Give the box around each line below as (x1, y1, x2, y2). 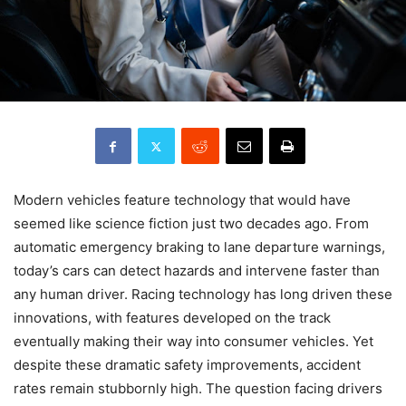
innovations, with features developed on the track (14, 309, 331, 327)
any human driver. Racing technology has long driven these (14, 285, 392, 304)
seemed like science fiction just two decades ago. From (14, 215, 369, 233)
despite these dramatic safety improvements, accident (14, 356, 361, 374)
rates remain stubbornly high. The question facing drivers (14, 380, 382, 398)
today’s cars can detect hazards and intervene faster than (14, 262, 380, 280)
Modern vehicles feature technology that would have (14, 191, 351, 209)
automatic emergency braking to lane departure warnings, (14, 238, 385, 256)
